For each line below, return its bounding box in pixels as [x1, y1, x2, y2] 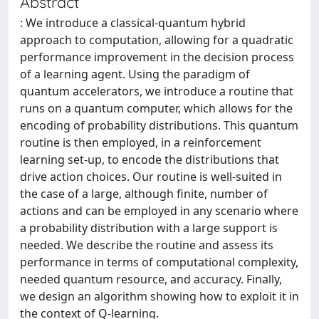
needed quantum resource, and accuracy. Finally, [20, 271, 282, 287]
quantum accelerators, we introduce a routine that [20, 83, 293, 99]
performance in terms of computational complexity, [20, 253, 298, 270]
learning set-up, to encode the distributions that [20, 151, 279, 167]
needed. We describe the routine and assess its [20, 236, 273, 253]
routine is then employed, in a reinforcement [20, 134, 261, 150]
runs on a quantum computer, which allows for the [20, 100, 293, 116]
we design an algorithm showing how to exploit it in [20, 288, 299, 304]
